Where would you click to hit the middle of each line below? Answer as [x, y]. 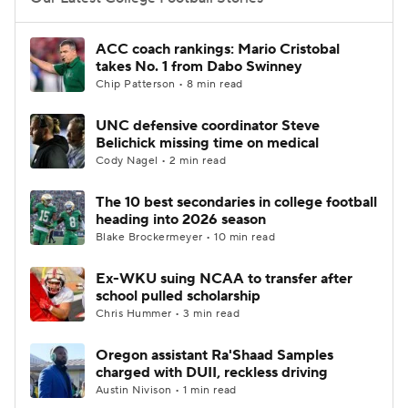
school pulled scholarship [178, 296]
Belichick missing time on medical [207, 143]
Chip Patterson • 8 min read [169, 84]
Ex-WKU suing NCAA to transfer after [224, 279]
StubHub [221, 84]
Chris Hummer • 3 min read [168, 314]
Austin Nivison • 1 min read [166, 390]
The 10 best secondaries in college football [236, 202]
